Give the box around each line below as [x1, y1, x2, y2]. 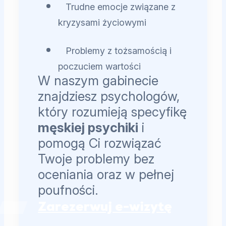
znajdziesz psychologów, [38, 88, 180, 104]
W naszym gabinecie [38, 73, 159, 89]
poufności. [38, 182, 99, 198]
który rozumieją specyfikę [38, 104, 187, 120]
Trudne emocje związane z [66, 2, 176, 13]
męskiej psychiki [38, 120, 139, 136]
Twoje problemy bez [38, 151, 155, 167]
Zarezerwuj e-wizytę [38, 201, 173, 214]
